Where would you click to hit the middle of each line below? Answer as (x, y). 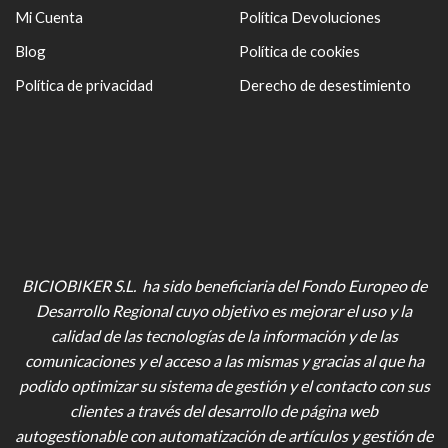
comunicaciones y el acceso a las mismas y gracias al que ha (224, 361)
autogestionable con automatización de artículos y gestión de (224, 436)
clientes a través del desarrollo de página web (224, 411)
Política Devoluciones (310, 16)
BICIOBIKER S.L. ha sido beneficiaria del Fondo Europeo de (224, 286)
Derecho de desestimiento (325, 84)
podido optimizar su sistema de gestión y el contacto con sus (224, 386)
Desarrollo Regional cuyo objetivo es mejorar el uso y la (224, 311)
